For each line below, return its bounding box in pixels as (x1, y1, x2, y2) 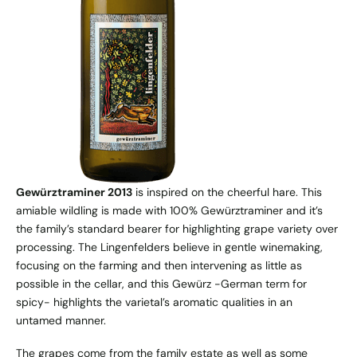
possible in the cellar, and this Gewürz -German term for (16, 276, 307, 291)
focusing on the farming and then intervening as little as (16, 257, 302, 273)
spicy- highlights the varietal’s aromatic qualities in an (16, 294, 292, 309)
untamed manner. (16, 312, 106, 328)
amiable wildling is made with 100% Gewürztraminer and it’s (16, 202, 323, 218)
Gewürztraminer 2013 (16, 184, 132, 199)
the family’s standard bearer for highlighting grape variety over (16, 221, 338, 236)
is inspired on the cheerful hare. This (132, 184, 322, 199)
